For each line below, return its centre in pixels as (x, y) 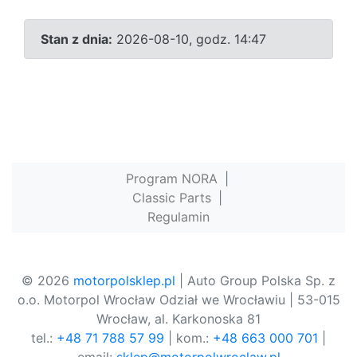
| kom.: (188, 338)
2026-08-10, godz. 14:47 (189, 39)
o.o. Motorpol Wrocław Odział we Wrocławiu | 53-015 (178, 300)
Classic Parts (171, 198)
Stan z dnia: (76, 39)
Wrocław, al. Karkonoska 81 (178, 319)
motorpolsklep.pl (124, 281)
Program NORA (171, 179)
